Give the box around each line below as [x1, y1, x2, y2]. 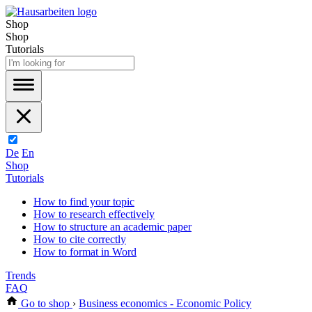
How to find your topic [33, 196, 134, 208]
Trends [6, 270, 36, 281]
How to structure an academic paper [33, 221, 192, 233]
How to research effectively [33, 208, 155, 220]
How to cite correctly [33, 233, 126, 245]
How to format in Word [33, 246, 136, 258]
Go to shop [18, 297, 72, 309]
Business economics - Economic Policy [79, 297, 251, 309]
